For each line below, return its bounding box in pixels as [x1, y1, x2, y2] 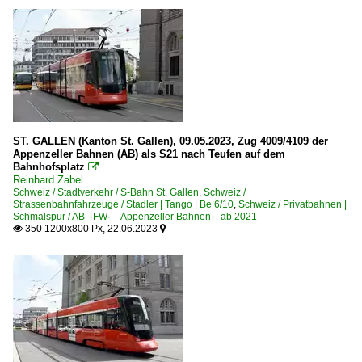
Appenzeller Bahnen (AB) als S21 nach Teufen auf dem [13, 147, 285, 160]
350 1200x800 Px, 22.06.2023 [23, 222, 160, 234]
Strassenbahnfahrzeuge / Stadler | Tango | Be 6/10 [13, 198, 234, 210]
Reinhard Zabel [13, 173, 83, 186]
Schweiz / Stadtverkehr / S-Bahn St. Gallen [13, 186, 199, 198]
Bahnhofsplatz [13, 160, 85, 173]
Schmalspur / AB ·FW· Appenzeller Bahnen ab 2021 [13, 210, 257, 222]
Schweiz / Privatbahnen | [238, 198, 347, 210]
